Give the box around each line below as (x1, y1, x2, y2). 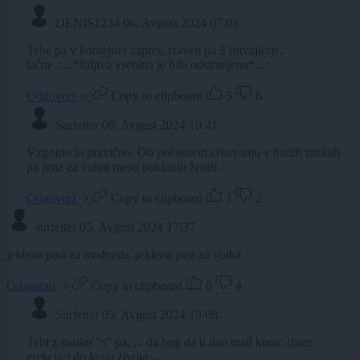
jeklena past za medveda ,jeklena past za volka (6, 247, 241, 262)
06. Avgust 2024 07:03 (123, 16, 239, 31)
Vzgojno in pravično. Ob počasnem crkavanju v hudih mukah (27, 145, 340, 160)
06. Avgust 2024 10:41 (102, 118, 218, 133)
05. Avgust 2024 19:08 (102, 308, 218, 322)
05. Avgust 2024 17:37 (80, 220, 195, 235)
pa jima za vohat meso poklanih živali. (27, 160, 220, 174)
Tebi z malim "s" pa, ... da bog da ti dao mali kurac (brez (27, 335, 313, 350)
